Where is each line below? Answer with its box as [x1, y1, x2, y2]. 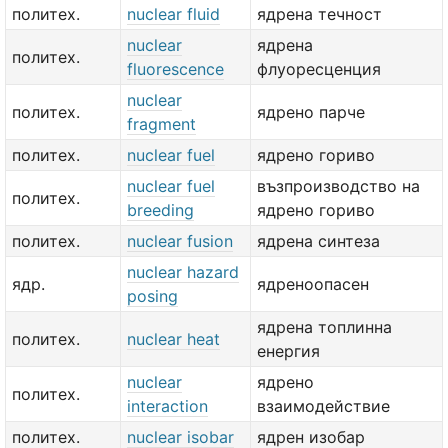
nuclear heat [127, 329, 220, 349]
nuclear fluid [127, 4, 220, 24]
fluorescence [127, 59, 224, 79]
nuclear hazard [127, 262, 239, 282]
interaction [127, 396, 208, 416]
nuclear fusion [127, 231, 233, 251]
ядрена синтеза [257, 231, 380, 251]
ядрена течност [257, 4, 382, 24]
